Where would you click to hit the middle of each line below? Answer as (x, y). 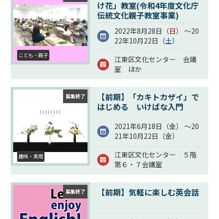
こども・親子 (33, 55)
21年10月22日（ (140, 136)
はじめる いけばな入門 (140, 107)
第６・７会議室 (138, 164)
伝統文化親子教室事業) (138, 15)
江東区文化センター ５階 (155, 155)
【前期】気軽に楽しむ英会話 (148, 192)
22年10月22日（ (140, 41)
